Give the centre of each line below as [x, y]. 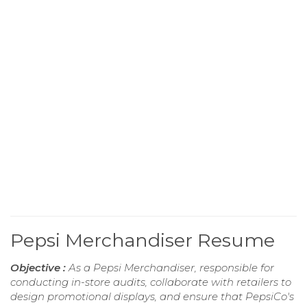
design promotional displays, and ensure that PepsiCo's [152, 297]
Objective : [39, 268]
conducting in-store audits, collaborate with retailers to [151, 282]
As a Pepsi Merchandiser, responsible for [171, 268]
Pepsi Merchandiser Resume [143, 241]
